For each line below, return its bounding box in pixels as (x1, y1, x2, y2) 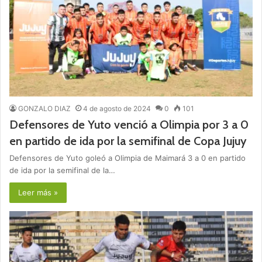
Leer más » (18, 187, 58, 197)
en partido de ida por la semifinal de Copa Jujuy (9, 133, 247, 148)
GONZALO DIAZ (18, 104, 71, 113)
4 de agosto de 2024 (83, 104, 151, 113)
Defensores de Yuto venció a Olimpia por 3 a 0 (9, 117, 249, 132)
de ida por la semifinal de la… (9, 165, 115, 175)
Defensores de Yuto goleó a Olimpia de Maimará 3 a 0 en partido (9, 153, 246, 163)
